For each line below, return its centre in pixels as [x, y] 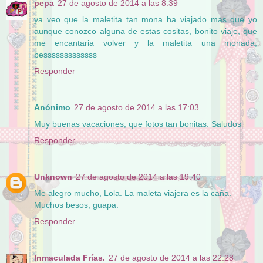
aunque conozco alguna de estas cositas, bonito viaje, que [146, 31]
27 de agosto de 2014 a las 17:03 [136, 107]
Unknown [53, 176]
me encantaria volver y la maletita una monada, [146, 43]
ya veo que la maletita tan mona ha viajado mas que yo [146, 19]
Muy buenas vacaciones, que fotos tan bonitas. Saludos [138, 124]
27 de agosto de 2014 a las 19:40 [138, 176]
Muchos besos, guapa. [76, 205]
